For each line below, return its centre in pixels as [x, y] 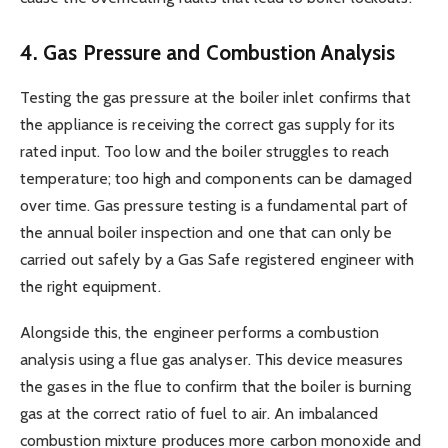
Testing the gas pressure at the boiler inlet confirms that [215, 97]
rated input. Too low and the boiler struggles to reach [205, 151]
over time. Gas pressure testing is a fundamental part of [214, 205]
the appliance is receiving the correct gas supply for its [208, 124]
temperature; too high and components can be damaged [216, 178]
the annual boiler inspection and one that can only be [206, 232]
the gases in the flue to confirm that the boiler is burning [215, 387]
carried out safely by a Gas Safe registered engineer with [217, 259]
